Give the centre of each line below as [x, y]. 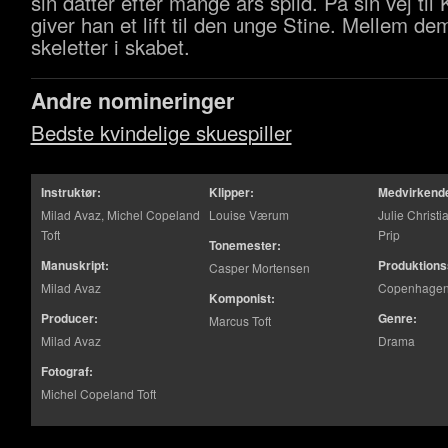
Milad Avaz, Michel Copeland [120, 214]
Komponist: [242, 298]
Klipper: [232, 192]
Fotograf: [66, 371]
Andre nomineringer [132, 100]
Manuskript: [74, 265]
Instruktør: [70, 192]
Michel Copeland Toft [98, 393]
